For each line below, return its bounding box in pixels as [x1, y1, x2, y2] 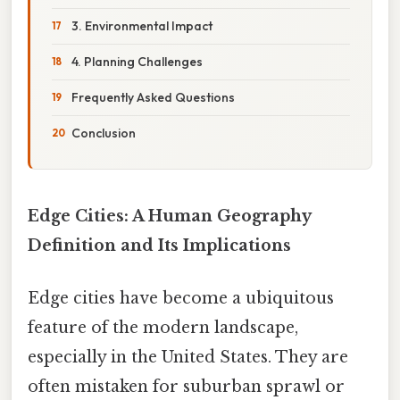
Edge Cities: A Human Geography [28, 205, 311, 226]
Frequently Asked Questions [71, 88, 235, 105]
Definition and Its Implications [28, 235, 291, 255]
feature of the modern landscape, [28, 318, 298, 338]
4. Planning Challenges [71, 53, 203, 70]
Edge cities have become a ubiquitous [28, 288, 334, 309]
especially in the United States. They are [28, 347, 348, 368]
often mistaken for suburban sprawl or [28, 377, 345, 397]
